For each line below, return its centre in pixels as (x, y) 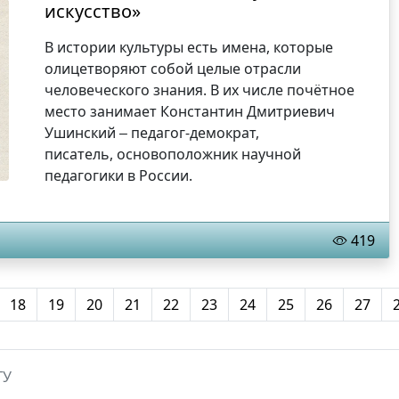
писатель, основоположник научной (173, 155)
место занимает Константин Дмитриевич (190, 112)
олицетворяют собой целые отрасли (173, 69)
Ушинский (82, 133)
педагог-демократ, (194, 133)
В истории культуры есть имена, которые (189, 48)
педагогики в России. (119, 176)
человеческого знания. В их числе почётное (200, 90)
